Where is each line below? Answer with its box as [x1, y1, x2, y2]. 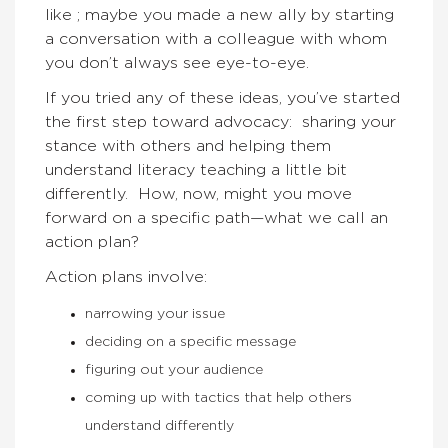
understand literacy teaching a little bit [45, 162, 347, 178]
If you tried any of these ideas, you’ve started [45, 90, 400, 106]
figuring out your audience [85, 363, 263, 377]
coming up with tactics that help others [85, 391, 352, 405]
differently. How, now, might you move [45, 186, 352, 202]
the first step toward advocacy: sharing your [45, 114, 396, 130]
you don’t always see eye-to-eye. [45, 55, 309, 71]
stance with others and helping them [45, 138, 331, 154]
